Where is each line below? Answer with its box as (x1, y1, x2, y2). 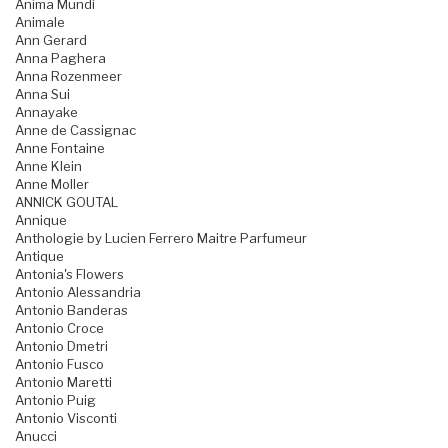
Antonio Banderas (15, 302, 128, 319)
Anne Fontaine (15, 140, 105, 157)
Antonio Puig (15, 392, 96, 409)
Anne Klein (15, 158, 82, 175)
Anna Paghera (15, 50, 106, 67)
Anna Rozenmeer (15, 68, 122, 85)
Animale (15, 14, 65, 31)
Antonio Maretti (15, 374, 112, 391)
